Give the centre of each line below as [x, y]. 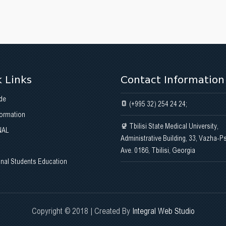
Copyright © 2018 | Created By [82, 211]
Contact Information [173, 80]
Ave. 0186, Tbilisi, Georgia [158, 151]
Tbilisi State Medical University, [173, 126]
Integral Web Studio [163, 211]
